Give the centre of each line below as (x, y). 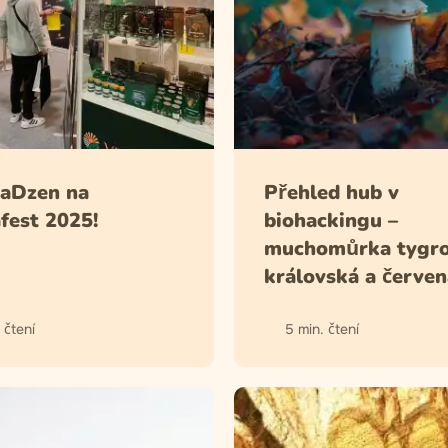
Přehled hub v (331, 192)
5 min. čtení (322, 328)
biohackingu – (331, 220)
